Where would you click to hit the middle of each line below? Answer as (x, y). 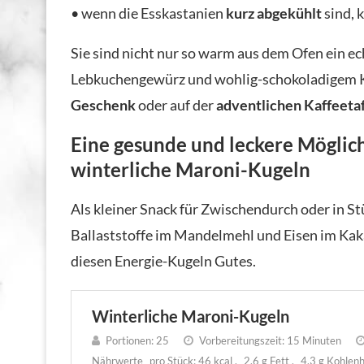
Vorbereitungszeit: (242, 340)
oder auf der (177, 104)
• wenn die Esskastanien (148, 13)
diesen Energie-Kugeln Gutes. (163, 260)
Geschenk (104, 104)
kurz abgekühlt (274, 13)
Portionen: (130, 340)
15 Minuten (314, 340)
